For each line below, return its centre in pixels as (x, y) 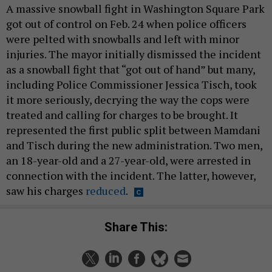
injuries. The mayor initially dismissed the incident (134, 54)
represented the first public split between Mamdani (133, 130)
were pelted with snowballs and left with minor (123, 39)
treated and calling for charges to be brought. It (122, 115)
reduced (106, 191)
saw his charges (46, 191)
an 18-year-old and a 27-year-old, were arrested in (128, 161)
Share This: (140, 227)
